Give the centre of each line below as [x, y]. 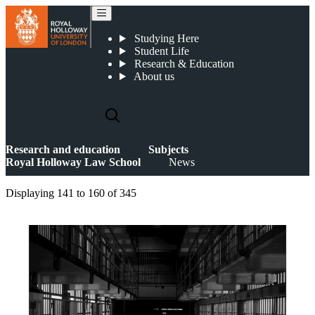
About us [153, 76]
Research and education [63, 149]
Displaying [31, 193]
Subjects [168, 149]
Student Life [160, 51]
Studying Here [165, 38]
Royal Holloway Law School [73, 162]
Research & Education [182, 64]
